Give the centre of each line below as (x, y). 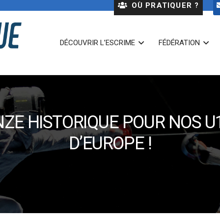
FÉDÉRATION (179, 43)
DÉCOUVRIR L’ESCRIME (97, 43)
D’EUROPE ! (110, 143)
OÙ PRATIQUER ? (165, 5)
